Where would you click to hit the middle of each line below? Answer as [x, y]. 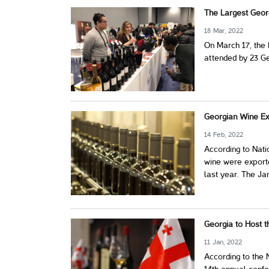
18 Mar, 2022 [224, 31]
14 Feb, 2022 [224, 135]
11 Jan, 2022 [223, 242]
